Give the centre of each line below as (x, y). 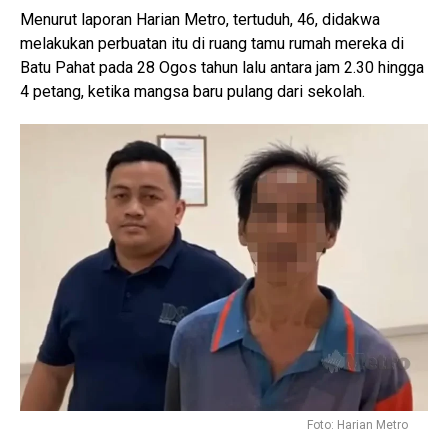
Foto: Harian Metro (357, 425)
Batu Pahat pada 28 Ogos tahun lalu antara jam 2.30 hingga (222, 68)
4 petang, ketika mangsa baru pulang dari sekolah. (192, 92)
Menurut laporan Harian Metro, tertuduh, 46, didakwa (200, 20)
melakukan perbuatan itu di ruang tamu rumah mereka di (212, 44)
